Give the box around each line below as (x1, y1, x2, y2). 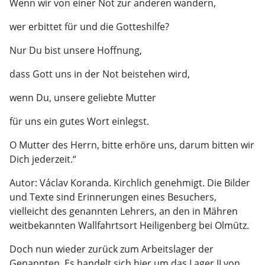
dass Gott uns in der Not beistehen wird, (9, 67, 190, 80)
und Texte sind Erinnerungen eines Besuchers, (9, 190, 216, 203)
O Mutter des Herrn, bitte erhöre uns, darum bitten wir (9, 138, 254, 151)
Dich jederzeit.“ (9, 153, 76, 166)
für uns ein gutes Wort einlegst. (9, 115, 149, 128)
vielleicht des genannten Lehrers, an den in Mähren (9, 205, 238, 218)
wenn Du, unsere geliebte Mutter (9, 91, 156, 104)
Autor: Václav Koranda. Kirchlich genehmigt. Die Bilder (9, 176, 250, 189)
